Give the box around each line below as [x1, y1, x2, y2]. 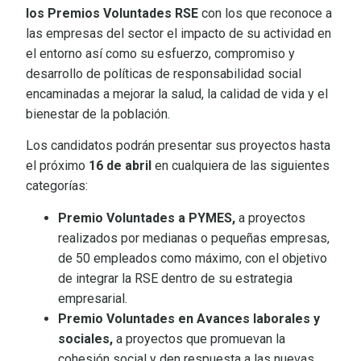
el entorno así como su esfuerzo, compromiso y [26, 45, 295, 61]
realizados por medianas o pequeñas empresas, [58, 230, 330, 246]
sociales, [58, 330, 116, 346]
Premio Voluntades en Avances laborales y [58, 310, 320, 326]
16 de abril [89, 158, 151, 174]
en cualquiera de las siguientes [151, 158, 330, 174]
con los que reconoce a [198, 5, 332, 21]
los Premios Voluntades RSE [26, 5, 198, 21]
